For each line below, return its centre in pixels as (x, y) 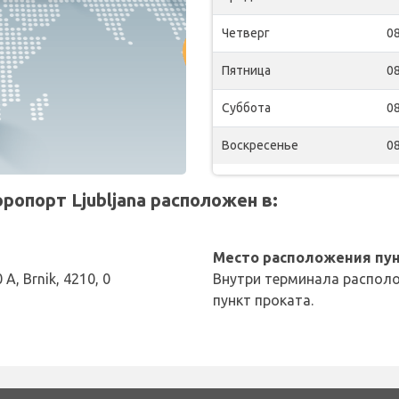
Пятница (246, 70)
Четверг (246, 33)
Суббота (246, 107)
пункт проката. (263, 300)
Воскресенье (260, 145)
